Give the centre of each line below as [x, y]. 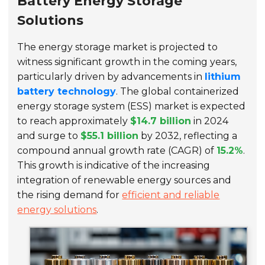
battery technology [67, 92]
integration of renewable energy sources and [125, 180]
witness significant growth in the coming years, [127, 62]
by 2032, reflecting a [188, 136]
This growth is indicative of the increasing [114, 166]
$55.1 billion [110, 136]
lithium [223, 77]
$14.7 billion [161, 121]
